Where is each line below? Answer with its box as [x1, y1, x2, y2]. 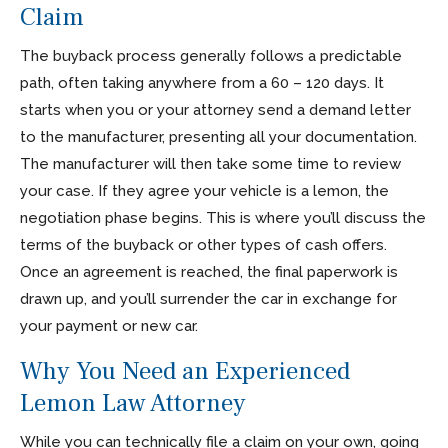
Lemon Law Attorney [20, 386, 246, 419]
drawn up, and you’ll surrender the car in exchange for [20, 289, 397, 308]
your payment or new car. [20, 316, 198, 335]
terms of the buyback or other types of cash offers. [20, 235, 387, 254]
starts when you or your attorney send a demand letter [20, 100, 411, 119]
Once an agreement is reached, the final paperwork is [20, 262, 398, 281]
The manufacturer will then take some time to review [20, 154, 401, 173]
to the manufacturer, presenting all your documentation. [20, 127, 417, 146]
